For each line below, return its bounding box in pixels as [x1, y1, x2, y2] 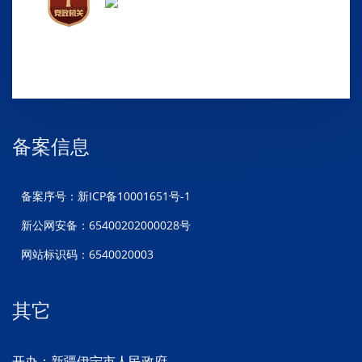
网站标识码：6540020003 [21, 246, 154, 262]
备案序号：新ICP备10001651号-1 [21, 187, 191, 204]
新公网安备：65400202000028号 [21, 217, 191, 233]
